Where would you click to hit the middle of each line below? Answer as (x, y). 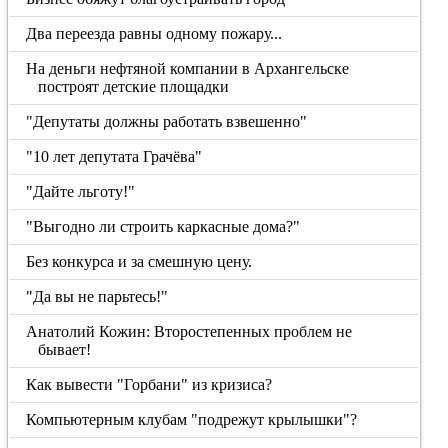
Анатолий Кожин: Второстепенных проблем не (189, 331)
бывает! (64, 349)
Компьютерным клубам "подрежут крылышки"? (192, 419)
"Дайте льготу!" (81, 191)
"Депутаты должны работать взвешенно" (167, 121)
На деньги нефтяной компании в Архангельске (188, 68)
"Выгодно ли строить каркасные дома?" (163, 226)
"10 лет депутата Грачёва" (114, 156)
